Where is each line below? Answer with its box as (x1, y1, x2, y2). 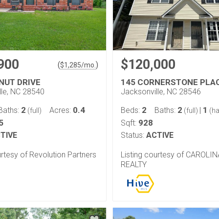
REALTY (121, 159, 147, 169)
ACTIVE (146, 131, 174, 140)
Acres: (49, 106, 73, 115)
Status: (121, 131, 144, 140)
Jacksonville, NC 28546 (121, 87, 201, 96)
